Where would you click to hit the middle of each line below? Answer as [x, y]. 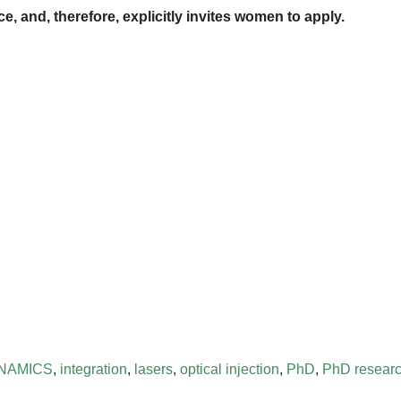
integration [94, 369]
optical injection [230, 369]
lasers [154, 369]
